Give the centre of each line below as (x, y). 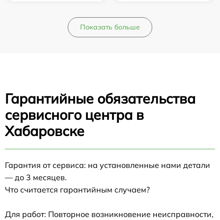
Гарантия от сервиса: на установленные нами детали (108, 165)
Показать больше (110, 27)
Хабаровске (45, 131)
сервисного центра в (74, 115)
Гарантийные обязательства (100, 99)
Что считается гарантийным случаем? (77, 190)
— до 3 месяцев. (36, 178)
